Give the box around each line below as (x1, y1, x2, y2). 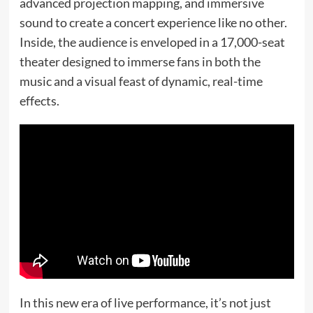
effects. (19, 93, 59, 109)
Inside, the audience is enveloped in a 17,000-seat (19, 34, 285, 50)
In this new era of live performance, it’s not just (19, 295, 271, 311)
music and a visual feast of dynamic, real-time (19, 73, 263, 89)
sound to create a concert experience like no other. (19, 15, 287, 31)
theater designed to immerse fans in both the (19, 54, 261, 70)
